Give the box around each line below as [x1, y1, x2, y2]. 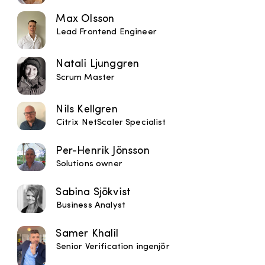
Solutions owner [56, 160, 122, 169]
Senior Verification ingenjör [56, 243, 170, 252]
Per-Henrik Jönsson [56, 145, 150, 157]
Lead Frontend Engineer [56, 28, 157, 37]
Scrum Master [56, 73, 115, 82]
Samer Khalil [56, 228, 119, 240]
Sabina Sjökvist [56, 186, 131, 198]
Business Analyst [56, 201, 125, 211]
